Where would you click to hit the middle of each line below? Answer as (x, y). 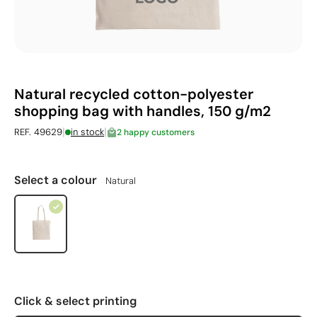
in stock (87, 132)
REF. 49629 (38, 132)
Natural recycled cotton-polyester (134, 94)
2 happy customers (156, 132)
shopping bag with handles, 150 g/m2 (143, 111)
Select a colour (57, 180)
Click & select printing (75, 301)
